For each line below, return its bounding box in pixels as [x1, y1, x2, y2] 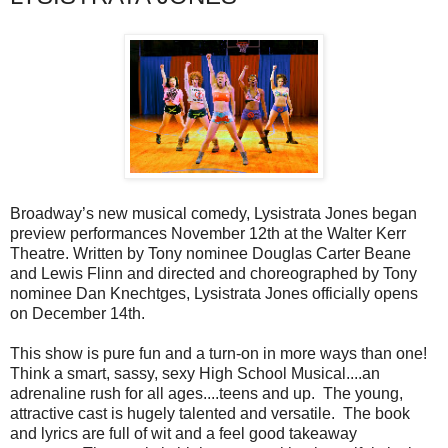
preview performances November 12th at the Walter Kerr [10, 224, 406, 242]
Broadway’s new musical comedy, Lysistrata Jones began [10, 204, 417, 222]
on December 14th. [10, 304, 145, 322]
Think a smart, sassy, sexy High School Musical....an [10, 364, 380, 382]
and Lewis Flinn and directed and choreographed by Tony [10, 264, 417, 282]
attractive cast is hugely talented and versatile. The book [10, 404, 410, 422]
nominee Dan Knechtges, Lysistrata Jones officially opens [10, 284, 418, 302]
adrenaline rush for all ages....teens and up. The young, [10, 384, 403, 402]
